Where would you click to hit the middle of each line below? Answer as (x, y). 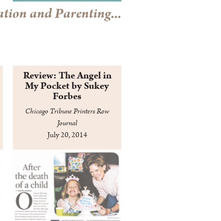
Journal (67, 123)
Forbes (67, 96)
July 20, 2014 (67, 135)
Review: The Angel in (67, 76)
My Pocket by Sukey (67, 86)
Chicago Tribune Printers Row (67, 111)
